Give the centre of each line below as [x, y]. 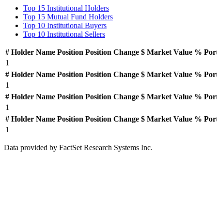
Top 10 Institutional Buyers [65, 25]
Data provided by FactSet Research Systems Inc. [78, 147]
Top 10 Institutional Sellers [64, 34]
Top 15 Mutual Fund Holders [68, 17]
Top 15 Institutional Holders [66, 8]
